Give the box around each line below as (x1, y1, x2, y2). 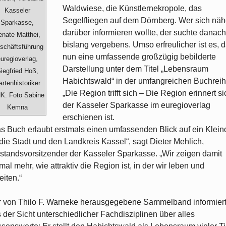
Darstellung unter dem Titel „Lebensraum (63, 65, 208, 74)
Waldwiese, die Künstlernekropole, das (63, 4, 202, 13)
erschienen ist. (63, 113, 115, 122)
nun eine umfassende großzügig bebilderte (63, 52, 216, 62)
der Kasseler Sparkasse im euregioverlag (63, 101, 210, 110)
